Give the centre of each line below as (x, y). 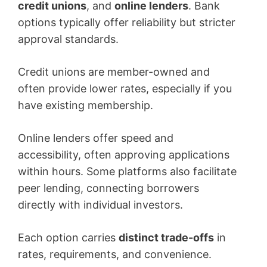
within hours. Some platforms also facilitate (127, 171)
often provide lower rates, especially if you (125, 88)
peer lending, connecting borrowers (108, 188)
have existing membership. (86, 105)
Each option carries (68, 237)
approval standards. (68, 39)
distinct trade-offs (166, 237)
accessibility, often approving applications (124, 154)
